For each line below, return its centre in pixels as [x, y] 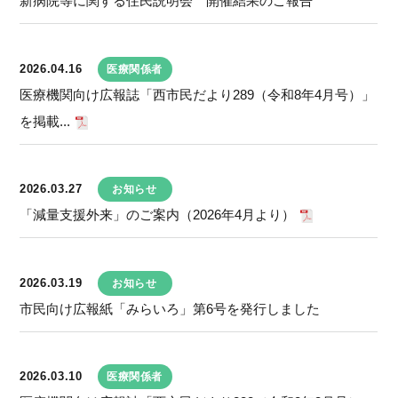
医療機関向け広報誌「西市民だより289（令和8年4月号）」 [197, 94]
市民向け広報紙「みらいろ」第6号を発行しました [170, 308]
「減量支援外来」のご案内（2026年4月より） [157, 215]
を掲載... [45, 121]
